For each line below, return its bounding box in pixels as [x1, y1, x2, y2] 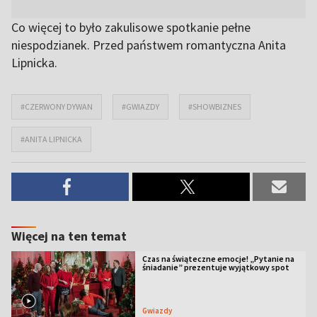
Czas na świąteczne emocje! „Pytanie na [142, 253, 294, 264]
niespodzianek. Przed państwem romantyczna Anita [11, 37, 286, 53]
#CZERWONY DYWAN [21, 101, 93, 112]
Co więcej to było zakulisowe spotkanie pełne [11, 19, 250, 35]
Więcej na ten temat [11, 228, 127, 244]
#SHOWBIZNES [188, 101, 241, 112]
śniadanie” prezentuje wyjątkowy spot [142, 262, 289, 272]
